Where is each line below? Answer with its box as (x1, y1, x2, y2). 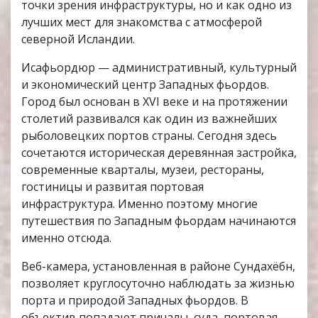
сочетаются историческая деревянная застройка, (21, 145, 297, 161)
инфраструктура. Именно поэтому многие (21, 196, 258, 212)
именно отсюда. (21, 230, 111, 246)
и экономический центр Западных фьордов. (21, 77, 269, 93)
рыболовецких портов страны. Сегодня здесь (21, 128, 277, 144)
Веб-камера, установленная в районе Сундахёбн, (21, 258, 295, 275)
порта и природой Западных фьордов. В (21, 292, 248, 309)
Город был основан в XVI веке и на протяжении (21, 94, 287, 110)
